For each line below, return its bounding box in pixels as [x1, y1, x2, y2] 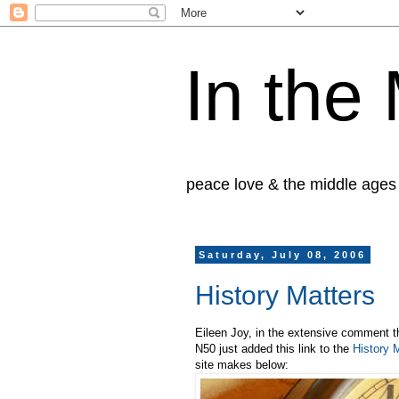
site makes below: [195, 357, 289, 371]
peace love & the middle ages [186, 175, 396, 193]
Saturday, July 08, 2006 [199, 249, 367, 260]
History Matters [195, 280, 375, 310]
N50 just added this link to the [195, 341, 353, 355]
